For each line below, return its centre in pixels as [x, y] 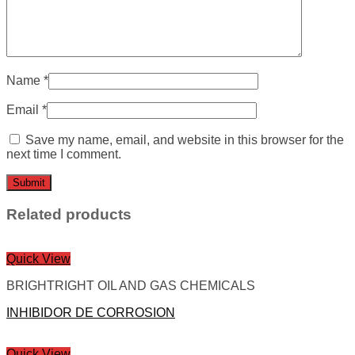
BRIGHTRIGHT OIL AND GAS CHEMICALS [131, 286]
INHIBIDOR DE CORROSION [91, 313]
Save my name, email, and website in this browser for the [185, 139]
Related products [69, 214]
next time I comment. [64, 154]
